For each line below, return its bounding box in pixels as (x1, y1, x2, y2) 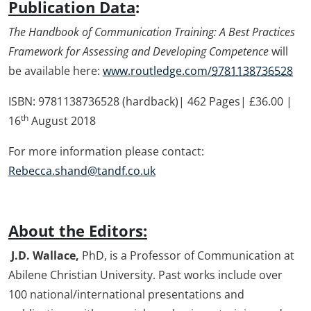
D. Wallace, (18, 247, 82, 263)
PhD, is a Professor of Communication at (82, 247, 294, 263)
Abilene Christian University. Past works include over (8, 267, 283, 283)
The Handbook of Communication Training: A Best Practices (8, 24, 295, 40)
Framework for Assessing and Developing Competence (8, 43, 271, 59)
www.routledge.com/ (103, 62, 212, 78)
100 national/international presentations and (8, 286, 244, 302)
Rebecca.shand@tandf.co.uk (8, 162, 155, 178)
